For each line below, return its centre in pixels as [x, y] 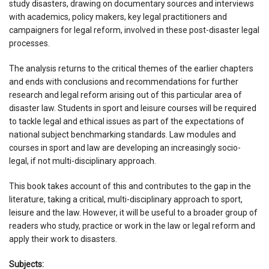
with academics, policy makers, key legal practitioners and [118, 17]
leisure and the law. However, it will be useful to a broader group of [133, 212]
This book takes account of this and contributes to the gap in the [130, 186]
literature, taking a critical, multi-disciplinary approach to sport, [126, 199]
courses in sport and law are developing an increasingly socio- [125, 147]
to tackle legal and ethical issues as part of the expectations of [127, 121]
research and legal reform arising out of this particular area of [125, 95]
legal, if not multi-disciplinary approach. [83, 161]
